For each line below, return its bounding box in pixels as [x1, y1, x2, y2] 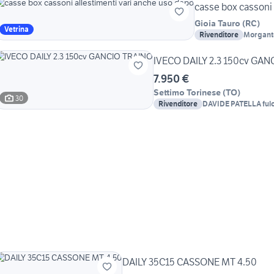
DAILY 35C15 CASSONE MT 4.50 [122, 256, 257, 268]
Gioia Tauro [194, 18, 240, 29]
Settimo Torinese [154, 87, 221, 98]
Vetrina [4, 24, 29, 34]
